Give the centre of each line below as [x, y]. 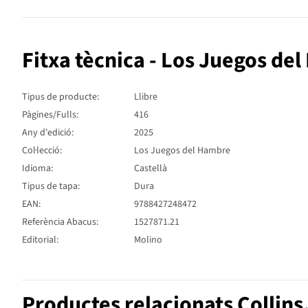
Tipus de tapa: [51, 186]
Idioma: [37, 168]
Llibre [146, 97]
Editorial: [40, 240]
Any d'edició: [48, 132]
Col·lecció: [42, 150]
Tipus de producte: [60, 97]
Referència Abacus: [60, 222]
